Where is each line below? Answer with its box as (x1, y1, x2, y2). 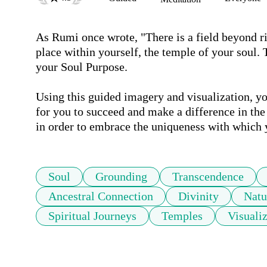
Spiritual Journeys (48, 209, 136, 223)
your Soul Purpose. (36, 60, 128, 74)
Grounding (95, 170, 147, 184)
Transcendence (172, 170, 244, 184)
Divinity (178, 190, 219, 203)
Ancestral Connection (48, 190, 153, 203)
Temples (162, 209, 203, 223)
